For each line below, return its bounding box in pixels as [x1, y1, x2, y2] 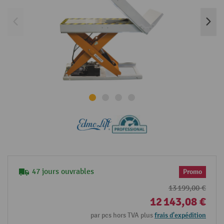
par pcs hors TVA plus [90, 211, 154, 220]
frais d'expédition [154, 211, 206, 220]
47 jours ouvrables [32, 167, 94, 177]
